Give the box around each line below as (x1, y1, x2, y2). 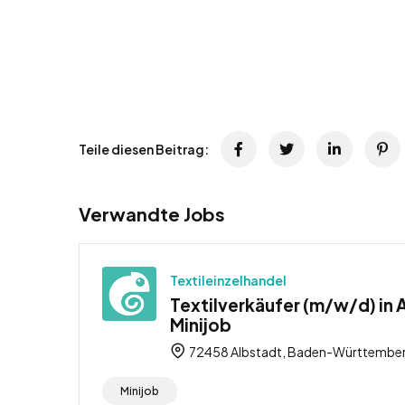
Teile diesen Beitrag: (79, 141, 209, 158)
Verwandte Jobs (79, 202, 225, 226)
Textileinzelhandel (170, 272, 287, 289)
